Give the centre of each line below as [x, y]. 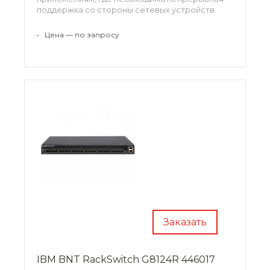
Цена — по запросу [82, 34]
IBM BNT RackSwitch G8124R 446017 [126, 259]
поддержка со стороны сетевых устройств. [127, 9]
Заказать [185, 222]
